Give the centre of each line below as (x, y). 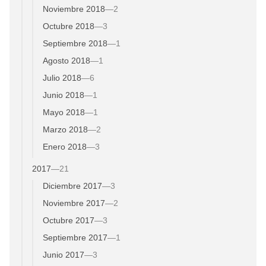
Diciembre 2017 (72, 186)
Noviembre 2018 (74, 9)
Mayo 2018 (64, 112)
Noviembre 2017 (74, 203)
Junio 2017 (64, 254)
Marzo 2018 (65, 129)
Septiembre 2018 (75, 43)
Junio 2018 (64, 95)
